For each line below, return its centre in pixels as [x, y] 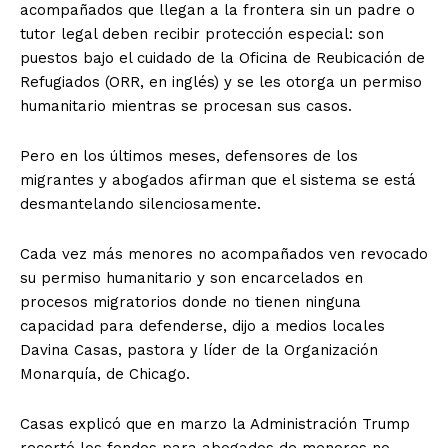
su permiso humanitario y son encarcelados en [191, 277]
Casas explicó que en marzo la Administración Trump [215, 423]
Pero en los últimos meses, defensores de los [189, 155]
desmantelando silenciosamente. [140, 203]
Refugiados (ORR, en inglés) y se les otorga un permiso [221, 81]
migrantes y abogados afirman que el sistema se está [218, 179]
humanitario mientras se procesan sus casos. [186, 105]
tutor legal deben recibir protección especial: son [202, 33]
